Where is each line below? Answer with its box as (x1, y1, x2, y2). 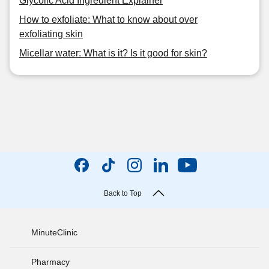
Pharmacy (31, 256, 70, 267)
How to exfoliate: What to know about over (19, 14, 198, 25)
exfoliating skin (19, 29, 83, 39)
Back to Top (103, 189, 142, 198)
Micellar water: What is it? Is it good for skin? (19, 48, 207, 58)
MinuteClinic (31, 227, 77, 237)
